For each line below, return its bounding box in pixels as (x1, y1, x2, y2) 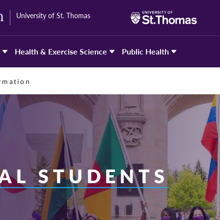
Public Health (122, 46, 169, 57)
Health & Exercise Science (15, 46, 107, 57)
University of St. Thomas (16, 10, 90, 20)
